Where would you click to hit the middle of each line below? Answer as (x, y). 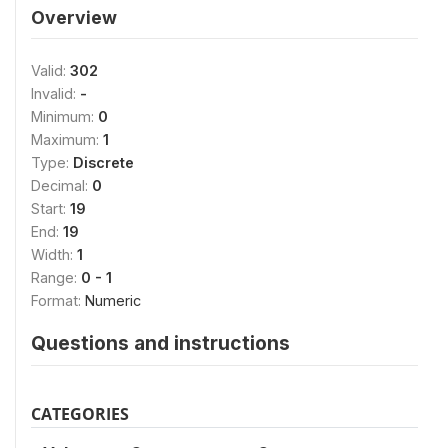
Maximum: (67, 139)
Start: (50, 208)
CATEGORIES (80, 413)
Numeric (113, 300)
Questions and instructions (160, 342)
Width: (54, 254)
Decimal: (61, 185)
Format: (58, 300)
